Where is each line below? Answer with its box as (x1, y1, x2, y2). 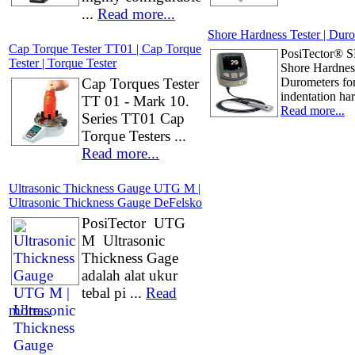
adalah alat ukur (82, 267, 177, 284)
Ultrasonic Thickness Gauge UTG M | (9, 181, 200, 195)
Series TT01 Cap (82, 110, 185, 127)
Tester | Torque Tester (9, 56, 116, 70)
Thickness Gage (82, 250, 178, 266)
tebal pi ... (82, 284, 146, 301)
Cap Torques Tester (82, 75, 199, 92)
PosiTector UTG (82, 215, 185, 231)
